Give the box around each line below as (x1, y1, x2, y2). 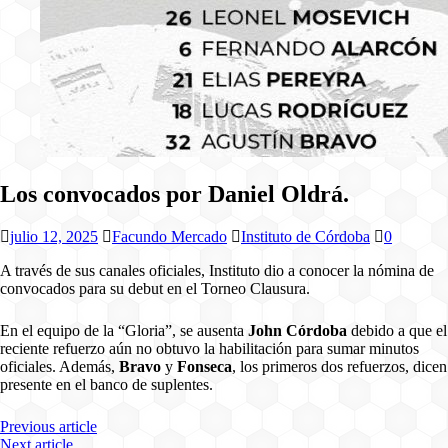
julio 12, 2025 (10, 227, 98, 245)
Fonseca (177, 357, 232, 375)
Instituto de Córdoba (241, 227, 370, 245)
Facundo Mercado (112, 227, 227, 245)
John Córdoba (248, 321, 347, 339)
